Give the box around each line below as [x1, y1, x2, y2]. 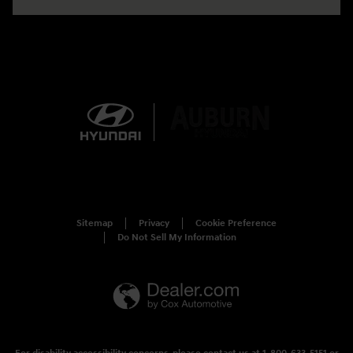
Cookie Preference [195, 217, 277, 229]
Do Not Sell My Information [117, 231, 236, 243]
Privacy [139, 217, 169, 229]
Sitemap [76, 217, 113, 229]
